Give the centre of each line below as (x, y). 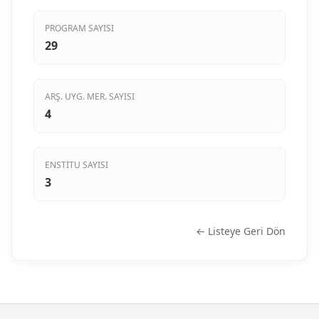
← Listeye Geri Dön (241, 231)
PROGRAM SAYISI (79, 28)
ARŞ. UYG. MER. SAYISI (90, 97)
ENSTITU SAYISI (77, 165)
